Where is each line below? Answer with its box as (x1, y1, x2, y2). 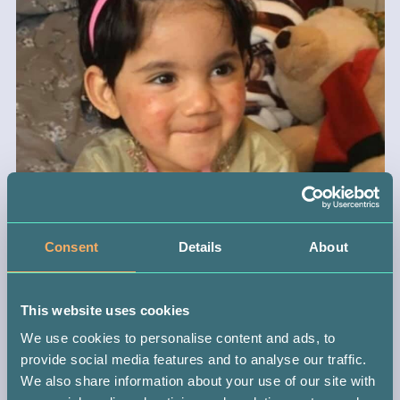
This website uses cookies (21, 302, 190, 318)
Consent (45, 238, 98, 254)
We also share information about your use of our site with (21, 373, 376, 388)
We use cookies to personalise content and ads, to (21, 330, 336, 346)
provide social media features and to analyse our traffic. (21, 352, 367, 367)
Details (178, 238, 222, 254)
